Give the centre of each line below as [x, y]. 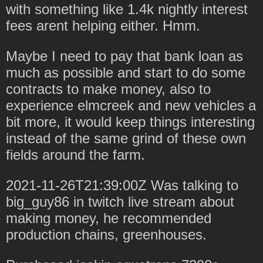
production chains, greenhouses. [106, 234]
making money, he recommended [109, 218]
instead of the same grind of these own [126, 138]
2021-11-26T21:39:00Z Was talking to [122, 185]
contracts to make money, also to [108, 89]
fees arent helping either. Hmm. [103, 25]
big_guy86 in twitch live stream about [120, 201]
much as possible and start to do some [126, 72]
